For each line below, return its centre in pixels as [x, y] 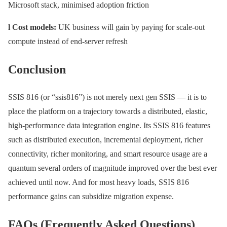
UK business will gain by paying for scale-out [131, 27]
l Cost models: [33, 27]
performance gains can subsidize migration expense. [91, 197]
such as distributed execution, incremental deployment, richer [105, 140]
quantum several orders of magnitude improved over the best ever [112, 168]
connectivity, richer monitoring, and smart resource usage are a [108, 154]
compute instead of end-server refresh [68, 42]
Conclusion [37, 70]
